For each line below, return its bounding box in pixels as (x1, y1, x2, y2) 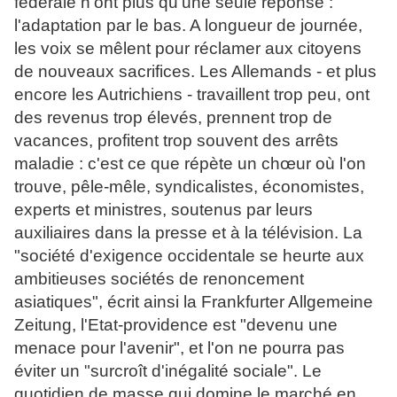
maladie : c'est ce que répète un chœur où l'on (14, 154, 366, 174)
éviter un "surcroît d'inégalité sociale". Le (14, 362, 322, 381)
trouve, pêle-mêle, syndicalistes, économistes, (14, 177, 364, 197)
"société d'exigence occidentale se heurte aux (14, 246, 364, 266)
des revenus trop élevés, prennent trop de (14, 108, 332, 128)
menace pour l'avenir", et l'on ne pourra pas (14, 339, 345, 358)
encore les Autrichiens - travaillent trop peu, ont (14, 85, 370, 105)
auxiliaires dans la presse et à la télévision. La (14, 223, 362, 243)
